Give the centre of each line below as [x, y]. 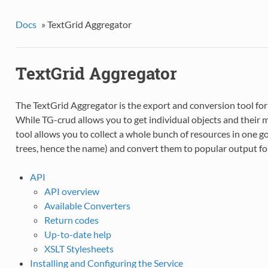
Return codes [71, 220]
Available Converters [87, 206]
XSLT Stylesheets [79, 249]
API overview [71, 191]
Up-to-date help [77, 234]
